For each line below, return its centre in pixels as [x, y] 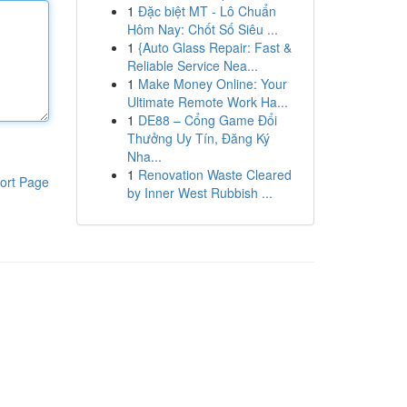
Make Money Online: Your [212, 84]
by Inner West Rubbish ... [199, 193]
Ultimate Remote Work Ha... [207, 102]
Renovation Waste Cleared [214, 174]
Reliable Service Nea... [192, 65]
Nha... [144, 156]
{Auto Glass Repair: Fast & [214, 47]
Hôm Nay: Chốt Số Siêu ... [202, 29]
